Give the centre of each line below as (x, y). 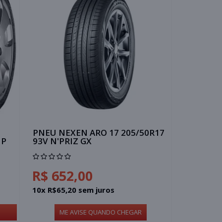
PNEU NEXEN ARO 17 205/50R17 (99, 132)
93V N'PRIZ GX (62, 141)
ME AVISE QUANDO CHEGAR (100, 212)
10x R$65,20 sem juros (74, 190)
